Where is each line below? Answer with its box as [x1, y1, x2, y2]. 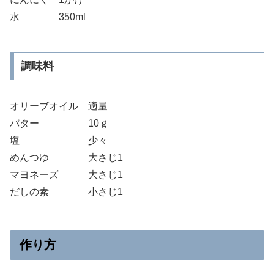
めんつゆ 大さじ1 [10, 152, 123, 163]
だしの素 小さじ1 [10, 186, 123, 197]
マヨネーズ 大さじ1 [10, 169, 123, 180]
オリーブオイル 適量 [10, 100, 108, 111]
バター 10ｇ [10, 117, 109, 128]
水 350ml [10, 11, 86, 22]
